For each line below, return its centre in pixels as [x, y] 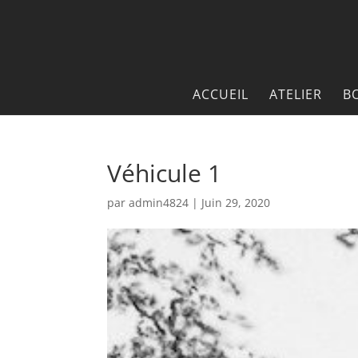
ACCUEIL [220, 94]
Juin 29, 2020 [236, 203]
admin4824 [159, 203]
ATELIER [295, 94]
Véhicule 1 [165, 173]
